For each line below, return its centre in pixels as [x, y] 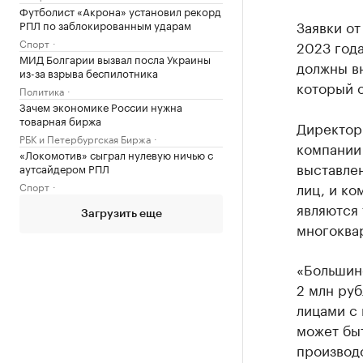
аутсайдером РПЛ [64, 168]
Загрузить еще [121, 214]
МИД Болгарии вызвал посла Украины [115, 58]
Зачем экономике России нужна [101, 106]
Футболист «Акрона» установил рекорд [120, 11]
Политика [42, 90]
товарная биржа [60, 120]
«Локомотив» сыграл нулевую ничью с [116, 154]
